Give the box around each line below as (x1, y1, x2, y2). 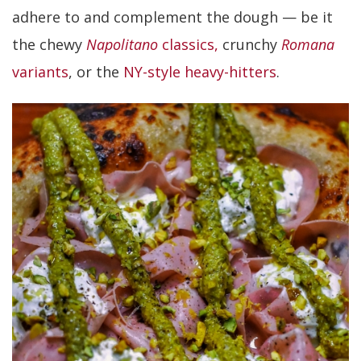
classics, (158, 34, 218, 54)
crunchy (218, 34, 281, 54)
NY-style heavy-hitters (123, 61, 276, 81)
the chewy (12, 34, 86, 54)
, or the (68, 61, 123, 81)
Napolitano (86, 34, 158, 54)
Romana (281, 34, 334, 54)
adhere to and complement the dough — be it (12, 6, 333, 27)
